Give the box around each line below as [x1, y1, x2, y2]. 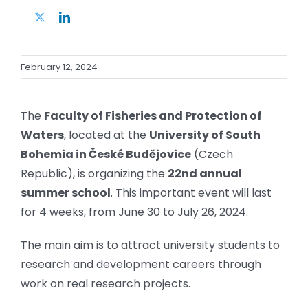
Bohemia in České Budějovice [21, 146, 191, 162]
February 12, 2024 [21, 60, 98, 74]
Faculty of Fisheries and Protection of [44, 107, 262, 124]
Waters [21, 126, 64, 143]
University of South [149, 126, 261, 143]
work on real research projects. [21, 275, 190, 291]
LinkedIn [69, 10, 109, 22]
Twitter [45, 10, 76, 22]
